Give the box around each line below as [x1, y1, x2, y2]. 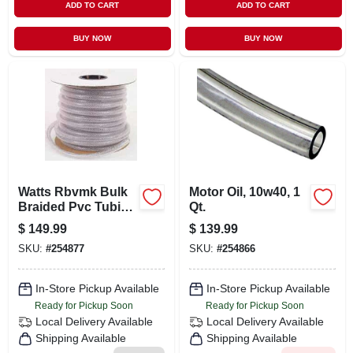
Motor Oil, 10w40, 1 [188, 184, 300, 199]
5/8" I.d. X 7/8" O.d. [17, 214, 128, 229]
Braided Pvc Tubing [17, 199, 136, 214]
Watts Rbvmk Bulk [17, 184, 128, 199]
